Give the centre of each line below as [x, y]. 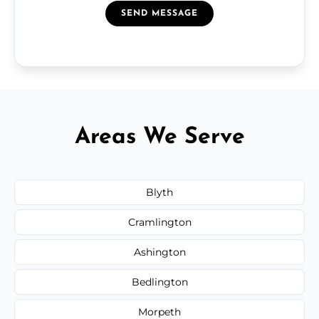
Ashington [159, 252]
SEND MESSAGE [159, 13]
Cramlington [159, 222]
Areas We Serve [159, 137]
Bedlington [159, 282]
